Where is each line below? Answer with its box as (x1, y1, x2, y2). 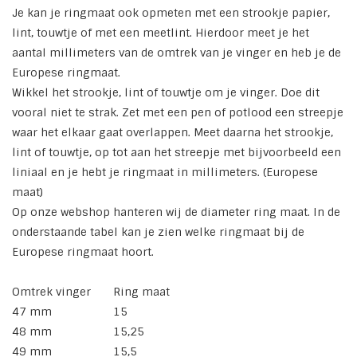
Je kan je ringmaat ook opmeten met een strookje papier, (12, 6, 330, 21)
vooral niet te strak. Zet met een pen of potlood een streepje (12, 105, 343, 120)
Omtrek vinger (12, 284, 91, 300)
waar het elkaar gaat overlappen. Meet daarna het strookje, (12, 125, 333, 140)
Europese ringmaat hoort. (12, 245, 154, 260)
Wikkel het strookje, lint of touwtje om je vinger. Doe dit (12, 85, 320, 100)
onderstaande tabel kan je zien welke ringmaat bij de (12, 225, 304, 240)
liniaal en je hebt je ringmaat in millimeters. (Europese (12, 165, 318, 180)
